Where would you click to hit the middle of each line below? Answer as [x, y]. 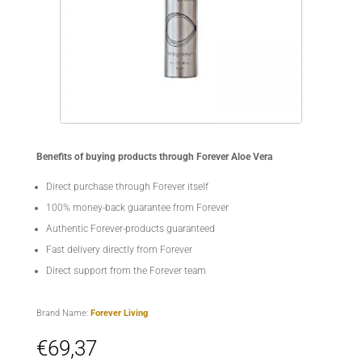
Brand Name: [63, 313]
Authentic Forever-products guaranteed [130, 228]
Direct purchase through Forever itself [127, 186]
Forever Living [119, 313]
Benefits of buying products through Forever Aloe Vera [154, 156]
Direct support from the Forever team [126, 270]
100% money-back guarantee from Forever [137, 207]
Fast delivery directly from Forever [119, 249]
